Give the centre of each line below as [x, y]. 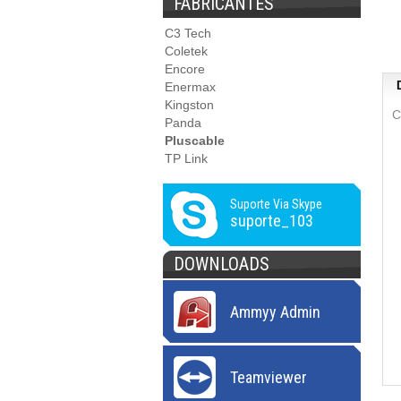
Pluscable [195, 141]
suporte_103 [272, 221]
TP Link [186, 158]
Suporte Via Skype [276, 204]
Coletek [186, 51]
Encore [185, 69]
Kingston [189, 105]
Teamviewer [269, 377]
